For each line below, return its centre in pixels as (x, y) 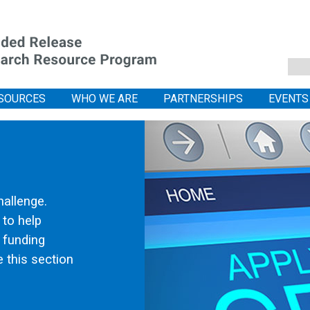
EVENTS (289, 99)
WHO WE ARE (104, 99)
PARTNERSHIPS (203, 99)
